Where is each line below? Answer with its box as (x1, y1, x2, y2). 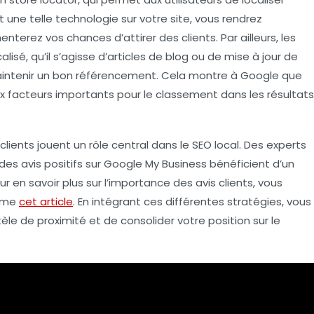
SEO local (192, 137, 239, 152)
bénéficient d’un (207, 156, 294, 171)
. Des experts (239, 137, 306, 152)
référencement (76, 67, 156, 83)
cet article (19, 193, 73, 209)
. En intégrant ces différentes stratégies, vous (73, 193, 311, 209)
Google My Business (104, 156, 207, 171)
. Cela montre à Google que (156, 67, 302, 83)
